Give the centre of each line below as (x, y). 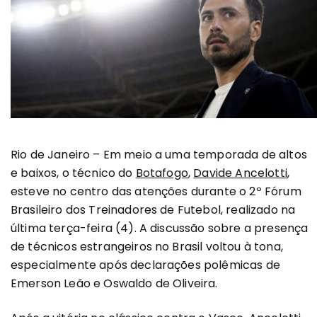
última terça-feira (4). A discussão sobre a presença (160, 229)
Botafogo (162, 173)
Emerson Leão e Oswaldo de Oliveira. (114, 284)
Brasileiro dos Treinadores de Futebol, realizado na (153, 210)
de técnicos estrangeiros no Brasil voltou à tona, (147, 247)
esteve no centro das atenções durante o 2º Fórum (156, 192)
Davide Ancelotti (240, 173)
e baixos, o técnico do (73, 173)
